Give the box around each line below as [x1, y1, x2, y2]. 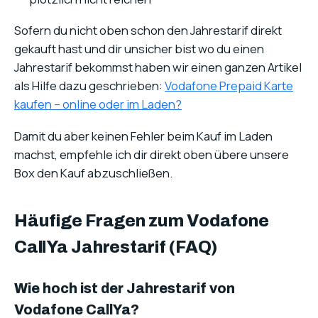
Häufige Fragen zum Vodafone [14, 211, 269, 230]
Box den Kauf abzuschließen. [14, 164, 172, 181]
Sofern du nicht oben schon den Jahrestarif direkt [14, 22, 282, 39]
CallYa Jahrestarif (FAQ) [14, 237, 218, 256]
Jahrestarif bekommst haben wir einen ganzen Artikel [14, 59, 302, 76]
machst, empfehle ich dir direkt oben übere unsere [14, 146, 289, 163]
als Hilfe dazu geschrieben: [14, 77, 165, 94]
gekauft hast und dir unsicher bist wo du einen [14, 40, 264, 57]
